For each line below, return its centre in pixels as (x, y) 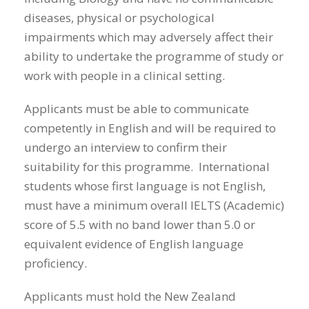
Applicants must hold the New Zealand (130, 297)
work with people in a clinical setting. (126, 76)
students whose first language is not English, (145, 186)
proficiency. (57, 263)
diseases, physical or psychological (119, 18)
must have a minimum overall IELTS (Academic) (154, 206)
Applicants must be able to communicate (137, 109)
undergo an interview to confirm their (126, 148)
